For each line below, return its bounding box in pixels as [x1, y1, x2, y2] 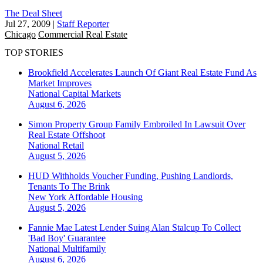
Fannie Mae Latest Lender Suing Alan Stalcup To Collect [28, 222, 241, 233]
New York [28, 192, 68, 203]
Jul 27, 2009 [5, 18, 50, 29]
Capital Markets [62, 89, 121, 99]
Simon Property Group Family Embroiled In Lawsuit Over [28, 119, 245, 130]
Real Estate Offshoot [28, 130, 105, 140]
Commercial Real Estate [38, 29, 127, 39]
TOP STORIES [5, 48, 63, 58]
